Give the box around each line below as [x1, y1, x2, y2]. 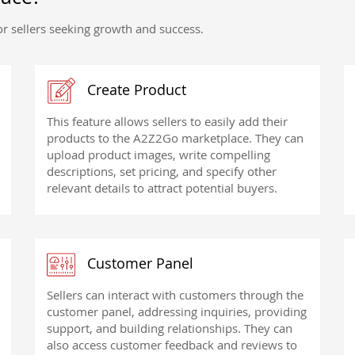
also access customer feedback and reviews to [47, 336, 297, 353]
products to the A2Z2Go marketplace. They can [47, 130, 303, 147]
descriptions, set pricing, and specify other [47, 163, 277, 180]
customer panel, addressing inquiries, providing [47, 303, 307, 319]
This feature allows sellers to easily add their [47, 113, 288, 130]
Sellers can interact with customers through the [47, 286, 303, 303]
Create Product [83, 80, 186, 100]
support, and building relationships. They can [47, 319, 292, 336]
